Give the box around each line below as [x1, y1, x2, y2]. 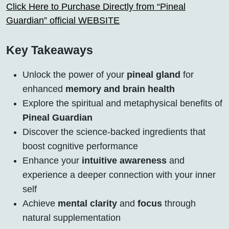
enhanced [22, 83, 65, 94]
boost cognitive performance [22, 141, 138, 151]
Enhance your [22, 155, 82, 166]
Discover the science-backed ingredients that [22, 126, 205, 137]
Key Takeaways [6, 43, 93, 57]
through [162, 198, 196, 209]
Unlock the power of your [22, 69, 127, 80]
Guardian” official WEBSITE [6, 15, 120, 26]
